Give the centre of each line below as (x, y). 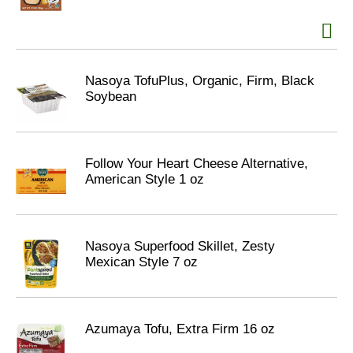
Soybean (111, 97)
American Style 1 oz (145, 179)
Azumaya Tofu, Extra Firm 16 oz (180, 329)
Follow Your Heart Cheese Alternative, (197, 163)
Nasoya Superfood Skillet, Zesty (180, 246)
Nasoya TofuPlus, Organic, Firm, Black (200, 81)
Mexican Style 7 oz (141, 262)
